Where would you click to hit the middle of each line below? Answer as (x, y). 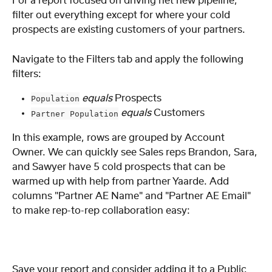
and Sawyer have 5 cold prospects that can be (120, 167)
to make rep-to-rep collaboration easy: (101, 210)
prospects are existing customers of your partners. (129, 30)
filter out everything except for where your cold (122, 15)
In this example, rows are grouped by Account (120, 138)
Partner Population (75, 114)
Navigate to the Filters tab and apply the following (129, 59)
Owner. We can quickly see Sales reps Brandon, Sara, (136, 152)
